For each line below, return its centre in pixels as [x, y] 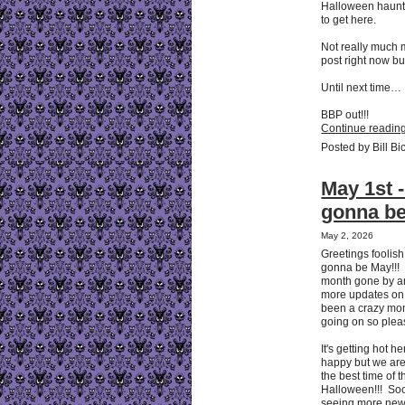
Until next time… [362, 87]
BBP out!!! [345, 114]
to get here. [350, 19]
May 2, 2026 [348, 235]
